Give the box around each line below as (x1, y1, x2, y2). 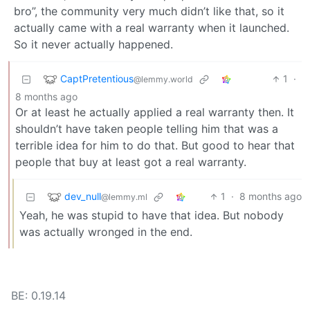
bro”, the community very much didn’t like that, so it (14, 4, 284, 19)
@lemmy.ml (101, 191, 147, 202)
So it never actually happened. (14, 37, 173, 52)
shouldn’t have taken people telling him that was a (15, 122, 278, 136)
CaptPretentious (60, 72, 134, 84)
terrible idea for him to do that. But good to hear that (15, 138, 295, 153)
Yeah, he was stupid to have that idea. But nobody (19, 208, 284, 223)
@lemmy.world (134, 73, 193, 84)
